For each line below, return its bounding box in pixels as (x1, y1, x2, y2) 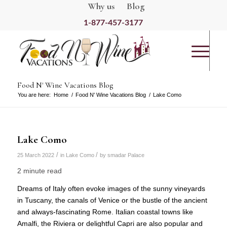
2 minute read (17, 167, 62, 175)
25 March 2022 (17, 152, 54, 158)
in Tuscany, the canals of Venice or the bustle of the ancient (17, 196, 207, 204)
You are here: (17, 92, 51, 98)
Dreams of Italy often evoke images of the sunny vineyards (17, 184, 205, 193)
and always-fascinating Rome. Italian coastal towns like (17, 207, 193, 216)
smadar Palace (107, 152, 144, 158)
